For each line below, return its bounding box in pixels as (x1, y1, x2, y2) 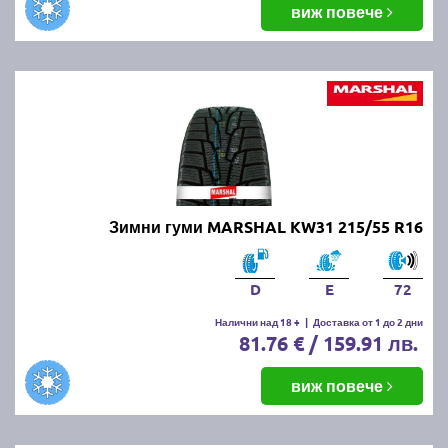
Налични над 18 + (215, 313, 300, 329)
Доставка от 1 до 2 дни (313, 313, 423, 329)
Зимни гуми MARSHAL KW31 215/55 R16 (109, 215, 423, 237)
